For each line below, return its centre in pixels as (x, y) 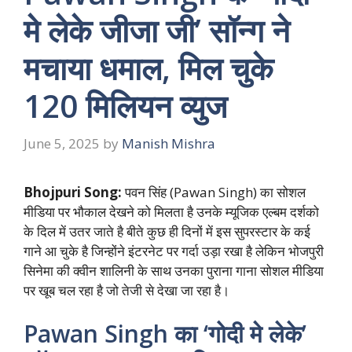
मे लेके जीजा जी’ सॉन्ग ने (157, 31)
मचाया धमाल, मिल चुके (148, 68)
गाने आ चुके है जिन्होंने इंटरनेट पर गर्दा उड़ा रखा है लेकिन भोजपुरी (174, 251)
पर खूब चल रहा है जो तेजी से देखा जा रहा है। (126, 290)
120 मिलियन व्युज (125, 106)
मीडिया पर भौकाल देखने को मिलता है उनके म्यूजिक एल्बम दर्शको (171, 211)
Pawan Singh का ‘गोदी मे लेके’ (165, 334)
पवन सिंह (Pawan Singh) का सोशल (214, 192)
